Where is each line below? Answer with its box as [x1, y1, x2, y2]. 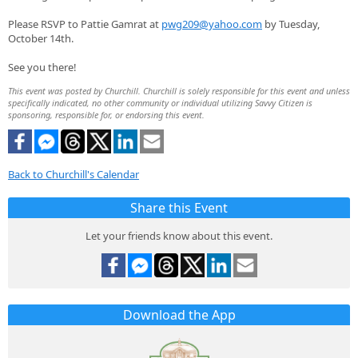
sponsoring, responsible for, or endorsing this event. [8, 108, 205, 121]
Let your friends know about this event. [86, 228, 272, 243]
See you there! [8, 59, 77, 74]
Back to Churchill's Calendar [8, 166, 139, 181]
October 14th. [8, 30, 74, 46]
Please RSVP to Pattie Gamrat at [8, 16, 161, 31]
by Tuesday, [262, 16, 320, 31]
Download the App [122, 305, 236, 324]
